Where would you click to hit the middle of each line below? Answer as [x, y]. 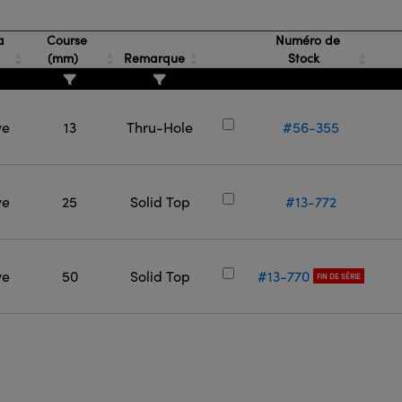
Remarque [155, 58]
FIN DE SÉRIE [338, 276]
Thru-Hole [160, 127]
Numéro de [306, 40]
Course [65, 40]
